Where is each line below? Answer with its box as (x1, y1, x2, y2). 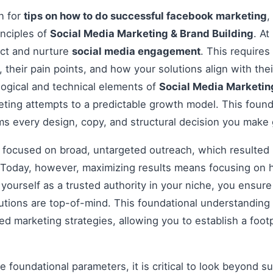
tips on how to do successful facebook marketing (24, 10, 267, 23)
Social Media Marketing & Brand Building (50, 27, 253, 40)
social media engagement (72, 45, 200, 58)
